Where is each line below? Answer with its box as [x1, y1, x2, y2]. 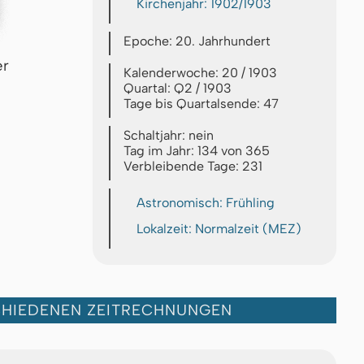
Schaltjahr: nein [123, 128, 214, 144]
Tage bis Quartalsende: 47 [123, 96, 279, 112]
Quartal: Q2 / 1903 [123, 80, 232, 97]
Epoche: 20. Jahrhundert [123, 33, 271, 50]
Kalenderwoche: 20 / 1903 [123, 65, 277, 81]
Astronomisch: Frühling [136, 195, 275, 211]
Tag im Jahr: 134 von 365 [123, 143, 270, 159]
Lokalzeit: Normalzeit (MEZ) [136, 221, 301, 237]
